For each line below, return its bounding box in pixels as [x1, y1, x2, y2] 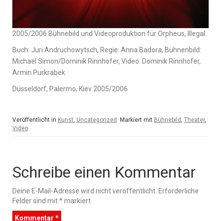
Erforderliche [158, 187, 199, 195]
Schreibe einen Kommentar [12, 163, 196, 182]
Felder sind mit [12, 197, 59, 205]
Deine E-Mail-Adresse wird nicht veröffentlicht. [12, 187, 157, 195]
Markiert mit [120, 116, 154, 123]
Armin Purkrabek [12, 69, 65, 76]
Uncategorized [76, 116, 117, 123]
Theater [184, 116, 205, 123]
